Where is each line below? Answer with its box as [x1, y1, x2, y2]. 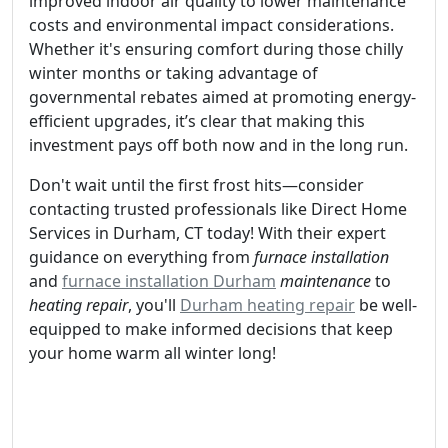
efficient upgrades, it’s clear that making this [29, 110, 365, 132]
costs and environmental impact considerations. [29, 14, 394, 36]
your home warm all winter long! [29, 342, 276, 364]
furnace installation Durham [62, 270, 276, 292]
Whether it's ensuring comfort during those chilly [29, 38, 403, 60]
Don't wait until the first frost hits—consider [29, 174, 364, 196]
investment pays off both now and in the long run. [29, 134, 408, 156]
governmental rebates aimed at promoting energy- [29, 86, 416, 108]
